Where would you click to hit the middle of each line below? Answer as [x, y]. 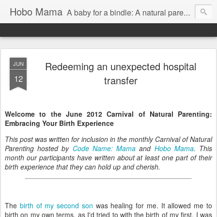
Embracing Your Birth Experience [59, 123]
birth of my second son [56, 205]
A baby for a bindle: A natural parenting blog [125, 12]
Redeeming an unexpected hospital [121, 66]
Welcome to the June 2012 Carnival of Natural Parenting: [108, 114]
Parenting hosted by [39, 148]
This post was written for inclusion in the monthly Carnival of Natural [108, 139]
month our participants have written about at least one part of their [108, 157]
